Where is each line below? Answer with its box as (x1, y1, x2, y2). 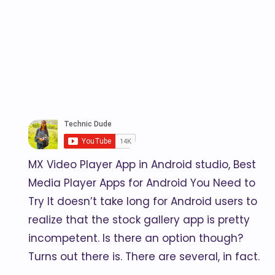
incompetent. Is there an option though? (28, 231, 243, 246)
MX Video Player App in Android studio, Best (28, 157, 256, 172)
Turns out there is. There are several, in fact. (28, 249, 260, 264)
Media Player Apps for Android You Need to (28, 176, 255, 190)
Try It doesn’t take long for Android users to (28, 194, 257, 209)
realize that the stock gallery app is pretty (28, 212, 250, 227)
